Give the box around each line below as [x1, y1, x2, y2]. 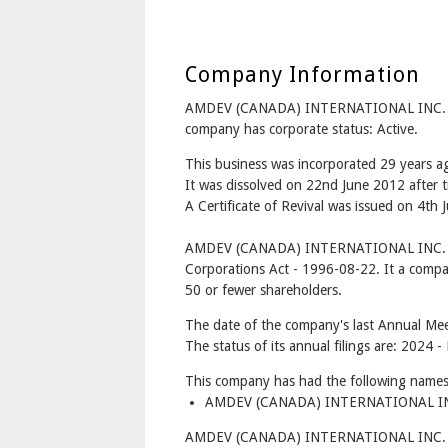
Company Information [184, 62, 420, 87]
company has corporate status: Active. [184, 121, 418, 137]
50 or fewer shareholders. [184, 282, 342, 298]
